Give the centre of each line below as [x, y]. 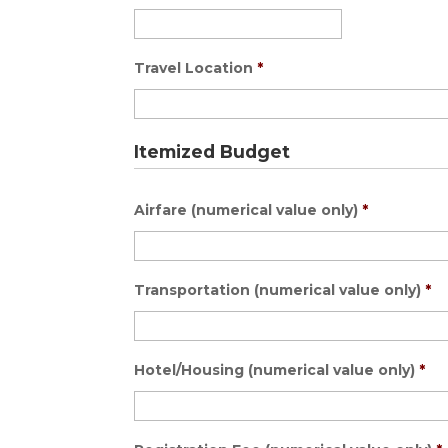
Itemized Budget [212, 151]
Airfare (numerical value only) [246, 209]
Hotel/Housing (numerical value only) [275, 369]
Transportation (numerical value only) [278, 289]
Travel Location [194, 67]
